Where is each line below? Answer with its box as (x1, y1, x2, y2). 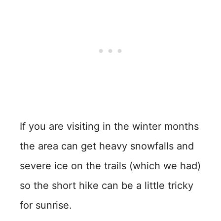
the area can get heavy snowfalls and (20, 140, 194, 152)
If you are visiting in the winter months (20, 120, 199, 132)
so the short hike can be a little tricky (20, 180, 193, 191)
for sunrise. (20, 199, 72, 211)
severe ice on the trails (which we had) (20, 160, 201, 172)
